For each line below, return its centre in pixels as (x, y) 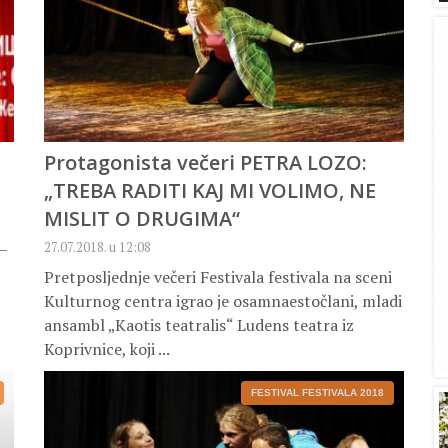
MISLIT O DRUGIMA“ (142, 219)
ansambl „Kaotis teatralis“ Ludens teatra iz (199, 325)
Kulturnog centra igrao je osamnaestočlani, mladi (223, 301)
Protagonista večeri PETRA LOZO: (205, 163)
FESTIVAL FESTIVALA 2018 (317, 393)
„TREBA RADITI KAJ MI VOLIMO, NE (210, 191)
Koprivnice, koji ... (107, 349)
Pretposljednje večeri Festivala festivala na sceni (218, 277)
